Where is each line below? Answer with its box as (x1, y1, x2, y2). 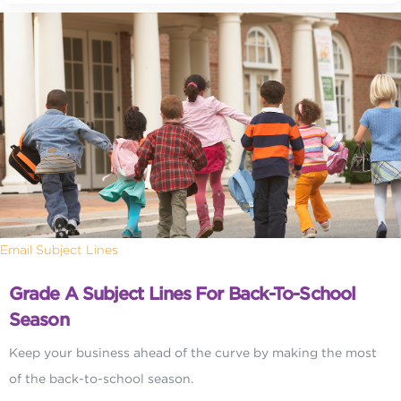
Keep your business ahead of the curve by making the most (9, 346, 377, 361)
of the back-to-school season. (9, 371, 193, 387)
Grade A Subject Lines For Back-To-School (9, 283, 356, 305)
